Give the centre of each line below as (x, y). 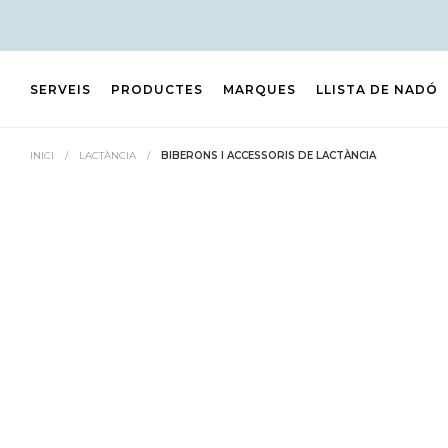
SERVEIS (60, 89)
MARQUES (259, 89)
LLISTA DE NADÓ (377, 89)
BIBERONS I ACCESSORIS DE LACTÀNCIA (268, 155)
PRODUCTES (157, 89)
